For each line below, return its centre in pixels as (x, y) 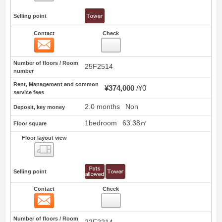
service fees (29, 92)
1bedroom (101, 123)
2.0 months (102, 107)
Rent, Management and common (56, 84)
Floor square (30, 124)
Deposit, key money (39, 107)
